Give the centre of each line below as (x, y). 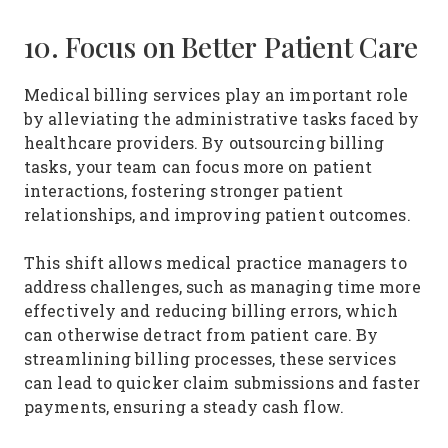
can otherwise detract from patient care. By (201, 334)
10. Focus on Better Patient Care (221, 47)
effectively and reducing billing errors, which (211, 310)
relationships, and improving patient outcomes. (220, 214)
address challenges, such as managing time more (222, 286)
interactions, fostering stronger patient (184, 190)
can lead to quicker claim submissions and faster (222, 382)
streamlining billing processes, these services (210, 358)
